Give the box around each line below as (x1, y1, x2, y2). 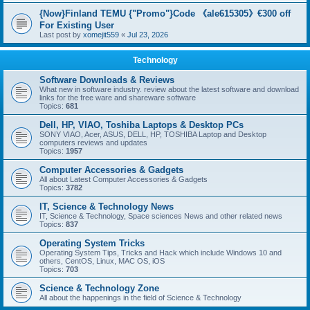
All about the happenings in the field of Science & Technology (39, 293, 241, 302)
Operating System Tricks (39, 238, 145, 248)
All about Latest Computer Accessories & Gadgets (39, 175, 208, 183)
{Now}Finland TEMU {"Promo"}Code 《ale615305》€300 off (39, 8, 291, 19)
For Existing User (39, 20, 114, 30)
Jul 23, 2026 (127, 30, 168, 39)
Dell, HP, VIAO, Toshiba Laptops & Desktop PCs (39, 120, 244, 130)
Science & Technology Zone (39, 283, 159, 293)
